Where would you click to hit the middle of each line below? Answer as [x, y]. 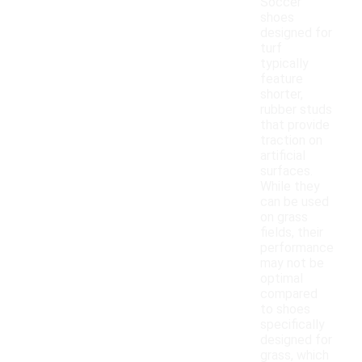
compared [289, 294]
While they [290, 187]
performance [297, 248]
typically [284, 64]
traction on [291, 141]
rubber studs [296, 110]
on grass [284, 217]
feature [282, 79]
